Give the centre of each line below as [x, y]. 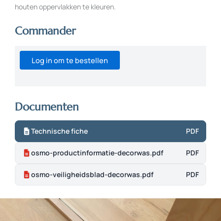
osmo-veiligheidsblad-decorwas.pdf [92, 175]
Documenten [47, 107]
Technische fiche [59, 131]
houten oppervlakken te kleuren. [65, 6]
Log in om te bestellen [70, 60]
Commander [45, 31]
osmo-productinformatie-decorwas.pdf [97, 153]
